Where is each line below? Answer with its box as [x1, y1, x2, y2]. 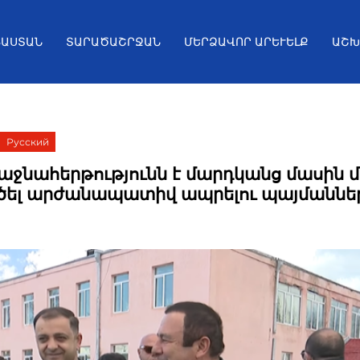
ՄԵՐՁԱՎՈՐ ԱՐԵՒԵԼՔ [184, 35, 309, 49]
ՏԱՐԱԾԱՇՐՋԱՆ [66, 35, 161, 49]
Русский [6, 136, 50, 148]
